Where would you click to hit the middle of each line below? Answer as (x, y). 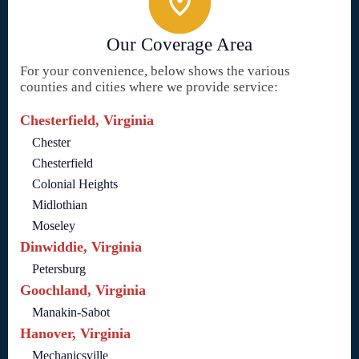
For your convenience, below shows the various (155, 71)
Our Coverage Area (179, 45)
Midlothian (60, 205)
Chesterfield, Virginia (87, 121)
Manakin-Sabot (71, 313)
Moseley (54, 226)
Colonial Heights (75, 184)
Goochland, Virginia (83, 290)
